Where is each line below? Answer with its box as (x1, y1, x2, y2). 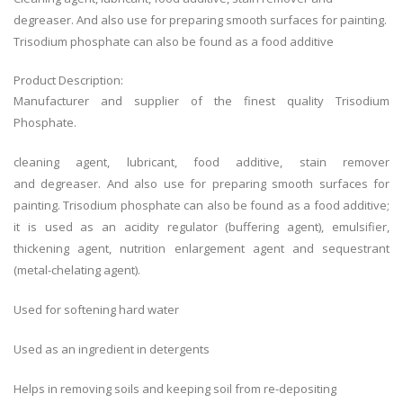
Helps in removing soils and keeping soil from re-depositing (13, 381, 336, 398)
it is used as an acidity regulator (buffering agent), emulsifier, (13, 219, 390, 236)
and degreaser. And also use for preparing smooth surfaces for (13, 175, 390, 193)
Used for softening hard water (13, 301, 179, 318)
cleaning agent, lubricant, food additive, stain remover (13, 154, 390, 171)
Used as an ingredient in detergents (13, 341, 210, 358)
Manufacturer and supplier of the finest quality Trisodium (13, 93, 390, 110)
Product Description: (13, 72, 126, 89)
